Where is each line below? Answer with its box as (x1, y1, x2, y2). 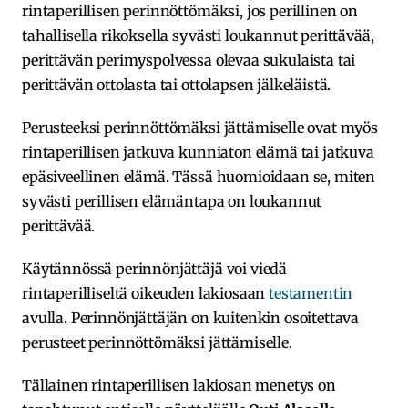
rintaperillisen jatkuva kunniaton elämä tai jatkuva (22, 142, 374, 161)
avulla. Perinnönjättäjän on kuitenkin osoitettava (22, 308, 360, 327)
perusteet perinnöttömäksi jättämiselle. (22, 332, 292, 352)
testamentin (269, 283, 353, 302)
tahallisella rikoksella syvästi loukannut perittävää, (22, 25, 374, 45)
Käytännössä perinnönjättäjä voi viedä (22, 259, 288, 278)
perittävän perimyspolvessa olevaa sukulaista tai (22, 50, 356, 69)
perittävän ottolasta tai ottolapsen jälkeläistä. (22, 75, 331, 94)
